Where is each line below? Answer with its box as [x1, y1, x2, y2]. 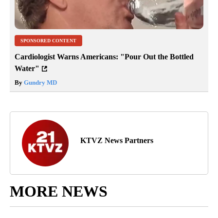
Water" [15, 64, 39, 73]
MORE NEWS [10, 182, 108, 200]
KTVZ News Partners [80, 136, 153, 145]
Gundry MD [22, 79, 57, 87]
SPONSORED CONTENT [20, 38, 76, 44]
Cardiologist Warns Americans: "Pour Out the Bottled [15, 53, 194, 61]
